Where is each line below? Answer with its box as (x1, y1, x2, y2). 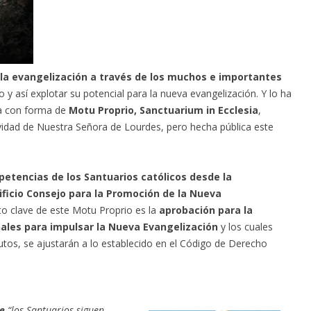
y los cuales (217, 220, 273, 233)
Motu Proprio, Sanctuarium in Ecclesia (68, 103, 258, 117)
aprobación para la (158, 203, 253, 217)
